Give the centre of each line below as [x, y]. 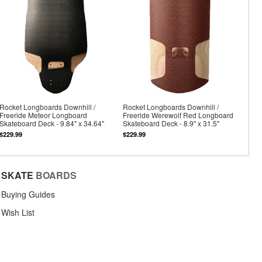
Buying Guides [28, 194]
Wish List [18, 212]
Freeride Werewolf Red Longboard [178, 115]
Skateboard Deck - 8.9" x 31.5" [171, 123]
